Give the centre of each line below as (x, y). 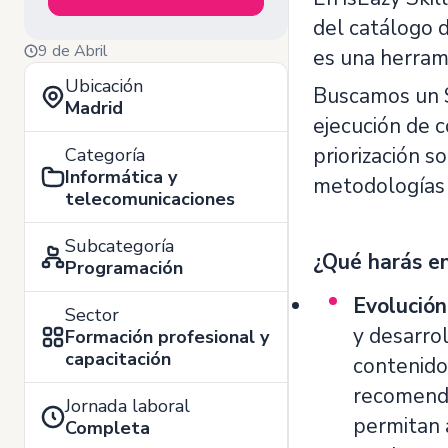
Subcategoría (119, 246)
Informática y (121, 177)
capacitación (118, 359)
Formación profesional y (167, 337)
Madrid (94, 108)
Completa (107, 428)
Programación (124, 268)
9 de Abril (73, 51)
